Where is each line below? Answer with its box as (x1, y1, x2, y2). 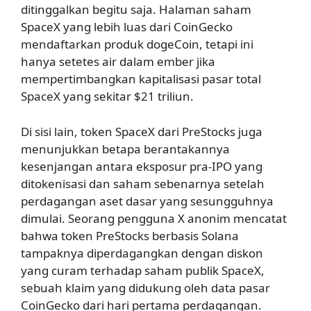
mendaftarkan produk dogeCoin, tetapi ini (21, 36, 253, 53)
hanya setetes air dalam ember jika (21, 53, 215, 70)
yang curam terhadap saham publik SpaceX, (21, 262, 264, 278)
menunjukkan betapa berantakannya (21, 140, 230, 157)
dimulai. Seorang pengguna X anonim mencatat (21, 210, 287, 226)
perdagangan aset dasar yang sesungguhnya (21, 192, 274, 209)
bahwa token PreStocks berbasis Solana (21, 227, 239, 244)
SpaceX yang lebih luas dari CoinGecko (21, 19, 233, 35)
